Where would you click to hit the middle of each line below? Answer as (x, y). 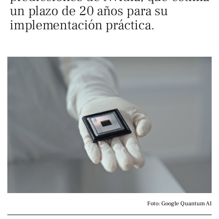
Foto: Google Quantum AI (179, 203)
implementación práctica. (82, 25)
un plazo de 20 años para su (89, 11)
